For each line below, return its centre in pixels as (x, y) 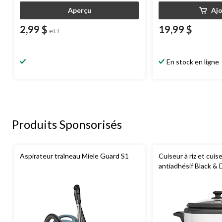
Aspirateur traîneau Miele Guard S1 (74, 156)
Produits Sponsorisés (67, 124)
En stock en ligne (193, 61)
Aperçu (79, 10)
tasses (169, 175)
